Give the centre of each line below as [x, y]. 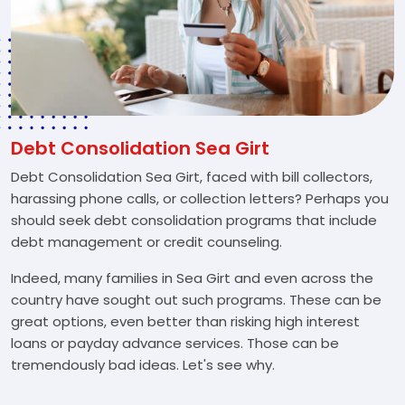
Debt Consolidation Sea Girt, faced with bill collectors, [192, 177]
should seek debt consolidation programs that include [194, 220]
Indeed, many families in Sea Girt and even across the [192, 278]
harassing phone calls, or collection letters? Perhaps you [200, 198]
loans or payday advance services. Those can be [175, 343]
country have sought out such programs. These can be [196, 300]
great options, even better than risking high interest [185, 321]
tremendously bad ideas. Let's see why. [143, 365]
